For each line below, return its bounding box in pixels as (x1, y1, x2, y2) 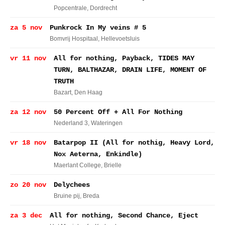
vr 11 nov (10, 54, 46, 62)
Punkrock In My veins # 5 (50, 24, 146, 32)
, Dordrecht (87, 5, 117, 12)
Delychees (54, 181, 90, 189)
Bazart (54, 89, 71, 96)
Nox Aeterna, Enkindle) (54, 150, 142, 158)
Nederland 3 (54, 120, 88, 127)
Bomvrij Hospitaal (50, 35, 98, 42)
